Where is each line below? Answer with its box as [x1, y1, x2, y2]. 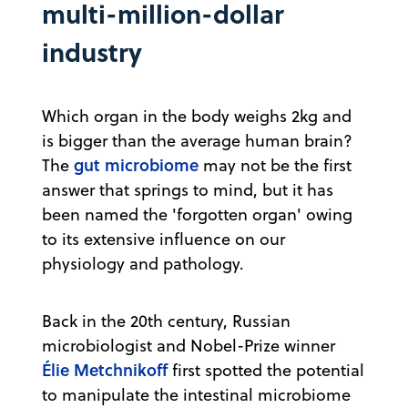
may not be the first [199, 153, 352, 177]
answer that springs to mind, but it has [42, 178, 333, 201]
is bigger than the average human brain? [42, 128, 352, 152]
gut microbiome [74, 152, 199, 177]
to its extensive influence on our [42, 227, 285, 250]
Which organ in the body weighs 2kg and [42, 104, 352, 127]
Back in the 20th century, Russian [42, 309, 291, 332]
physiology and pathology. [42, 251, 244, 275]
